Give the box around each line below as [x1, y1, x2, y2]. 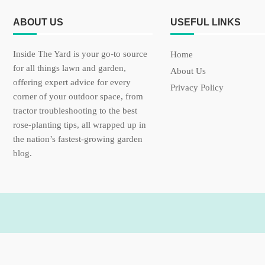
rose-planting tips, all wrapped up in [13, 120, 146, 130]
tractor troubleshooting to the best [13, 106, 137, 115]
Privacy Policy [170, 83, 224, 92]
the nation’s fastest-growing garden [13, 134, 143, 144]
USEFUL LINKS [170, 17, 241, 27]
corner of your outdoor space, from [13, 92, 143, 101]
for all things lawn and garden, [13, 63, 126, 73]
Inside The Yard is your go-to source [13, 49, 147, 59]
